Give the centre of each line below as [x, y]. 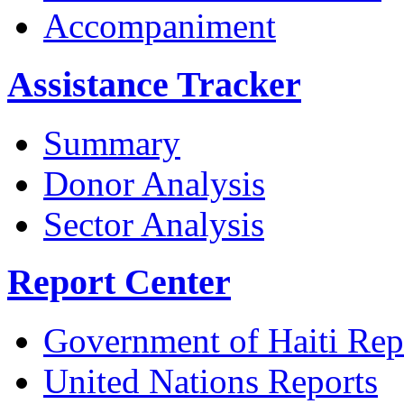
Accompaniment [160, 26]
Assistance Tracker [154, 84]
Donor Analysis [154, 183]
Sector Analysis [154, 224]
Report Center [119, 282]
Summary [112, 142]
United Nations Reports [211, 381]
